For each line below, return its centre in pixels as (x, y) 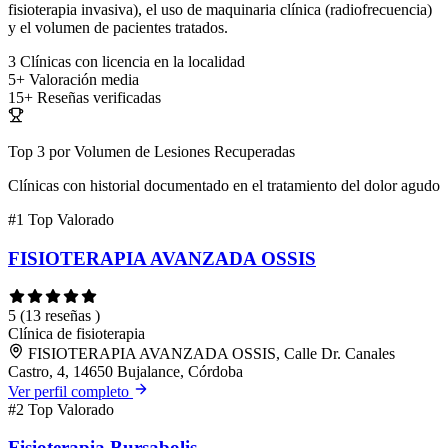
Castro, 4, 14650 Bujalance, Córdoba (125, 371)
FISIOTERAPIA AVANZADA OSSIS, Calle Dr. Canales (211, 353)
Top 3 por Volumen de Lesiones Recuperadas (151, 152)
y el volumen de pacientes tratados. (118, 28)
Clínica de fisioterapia (76, 333)
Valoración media (84, 80)
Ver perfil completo (70, 391)
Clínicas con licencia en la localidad (132, 62)
